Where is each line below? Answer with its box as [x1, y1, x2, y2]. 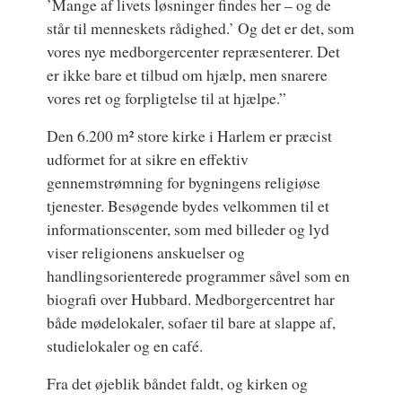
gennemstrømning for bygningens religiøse [47, 170, 321, 193]
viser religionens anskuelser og [47, 240, 246, 263]
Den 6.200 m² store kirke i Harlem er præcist [47, 124, 333, 146]
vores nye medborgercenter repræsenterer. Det [47, 39, 341, 62]
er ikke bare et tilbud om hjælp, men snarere [47, 63, 328, 85]
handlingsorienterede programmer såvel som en [47, 264, 351, 286]
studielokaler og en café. [47, 334, 204, 356]
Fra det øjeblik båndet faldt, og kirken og [47, 371, 309, 394]
